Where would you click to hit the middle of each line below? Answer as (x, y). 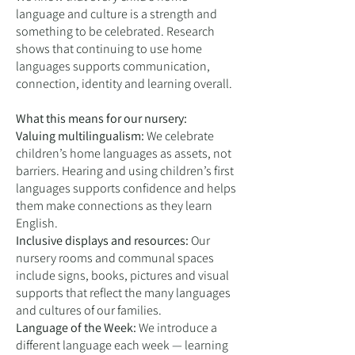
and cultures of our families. (89, 310)
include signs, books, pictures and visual (122, 275)
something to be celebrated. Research (115, 31)
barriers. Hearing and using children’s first (125, 171)
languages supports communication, (113, 66)
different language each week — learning (122, 345)
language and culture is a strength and (116, 14)
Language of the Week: (77, 328)
